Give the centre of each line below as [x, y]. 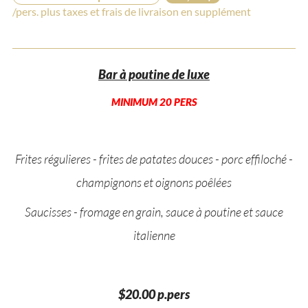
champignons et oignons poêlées [154, 182]
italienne [154, 235]
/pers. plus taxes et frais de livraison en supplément [131, 11]
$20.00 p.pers [154, 294]
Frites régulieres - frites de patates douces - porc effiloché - [154, 158]
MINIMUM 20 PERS [154, 101]
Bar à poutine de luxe [154, 74]
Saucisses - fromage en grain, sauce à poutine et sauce [154, 211]
